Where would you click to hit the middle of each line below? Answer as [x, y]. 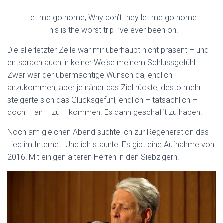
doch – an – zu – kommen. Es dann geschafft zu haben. [105, 112]
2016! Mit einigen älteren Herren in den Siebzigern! [93, 157]
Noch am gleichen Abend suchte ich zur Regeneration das [108, 132]
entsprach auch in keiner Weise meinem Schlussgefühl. [102, 62]
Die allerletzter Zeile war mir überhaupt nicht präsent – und [108, 50]
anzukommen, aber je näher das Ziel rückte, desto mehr [104, 87]
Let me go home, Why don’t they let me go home [111, 17]
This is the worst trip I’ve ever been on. [111, 30]
